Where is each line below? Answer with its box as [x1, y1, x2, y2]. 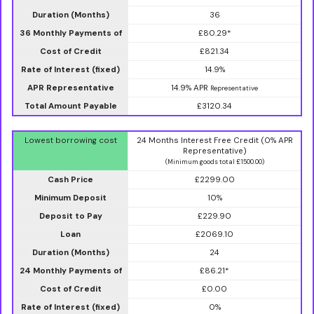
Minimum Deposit [34, 192, 107, 203]
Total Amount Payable [24, 100, 117, 111]
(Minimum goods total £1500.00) [165, 157, 264, 166]
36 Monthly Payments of [19, 27, 122, 39]
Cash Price [48, 174, 93, 185]
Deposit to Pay [39, 210, 102, 221]
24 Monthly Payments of [19, 265, 122, 276]
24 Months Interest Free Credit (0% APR [136, 135, 293, 146]
